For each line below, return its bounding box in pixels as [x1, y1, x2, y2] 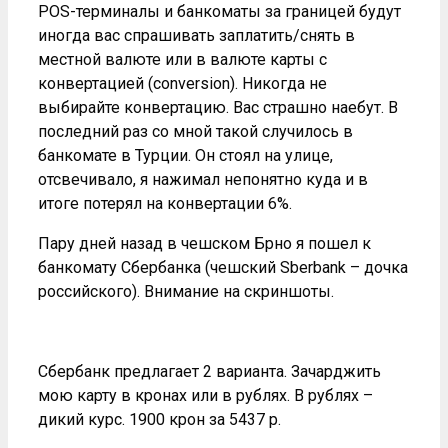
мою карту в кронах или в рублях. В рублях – [38, 385, 373, 405]
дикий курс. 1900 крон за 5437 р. [38, 409, 281, 429]
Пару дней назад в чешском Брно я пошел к [38, 233, 371, 253]
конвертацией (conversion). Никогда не [38, 73, 327, 93]
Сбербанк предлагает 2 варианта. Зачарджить [38, 361, 381, 381]
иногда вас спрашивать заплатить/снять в [38, 25, 355, 45]
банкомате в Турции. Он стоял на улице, [38, 145, 333, 165]
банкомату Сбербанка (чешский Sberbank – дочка [38, 257, 408, 277]
